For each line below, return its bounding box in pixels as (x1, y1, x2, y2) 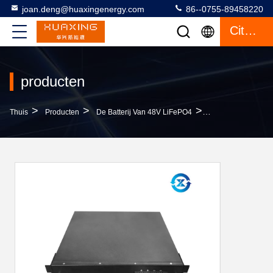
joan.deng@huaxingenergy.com (22, 4, 144, 14)
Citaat (244, 24, 257, 37)
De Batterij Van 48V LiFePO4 (96, 108, 192, 116)
